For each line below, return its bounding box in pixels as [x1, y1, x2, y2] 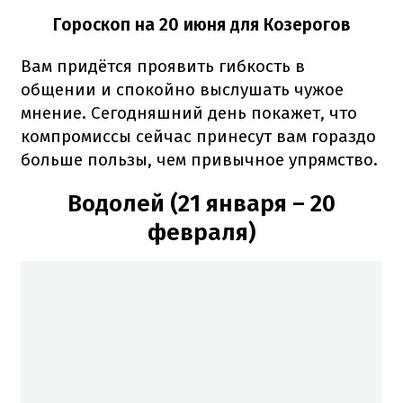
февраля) [148, 218, 255, 246]
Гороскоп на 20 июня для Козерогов [52, 13, 351, 35]
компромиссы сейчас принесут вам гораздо [21, 125, 376, 147]
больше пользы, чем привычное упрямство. [21, 148, 378, 170]
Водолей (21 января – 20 [67, 189, 336, 218]
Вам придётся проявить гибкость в [21, 55, 305, 76]
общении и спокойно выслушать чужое [21, 78, 344, 100]
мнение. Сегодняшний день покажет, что [21, 102, 357, 123]
